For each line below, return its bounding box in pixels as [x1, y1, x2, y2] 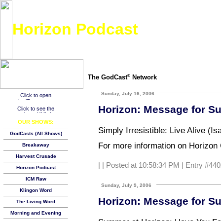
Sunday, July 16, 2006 [101, 90, 154, 96]
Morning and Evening [10, 210, 61, 216]
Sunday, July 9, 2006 [101, 182, 151, 188]
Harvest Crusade [15, 153, 56, 159]
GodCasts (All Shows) [9, 131, 62, 136]
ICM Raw [25, 176, 46, 182]
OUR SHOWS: [18, 119, 54, 125]
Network [130, 74, 157, 81]
